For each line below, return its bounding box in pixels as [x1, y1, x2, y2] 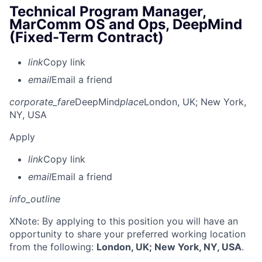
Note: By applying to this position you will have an [15, 215, 238, 227]
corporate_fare [9, 95, 75, 108]
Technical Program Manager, [9, 3, 206, 20]
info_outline [9, 192, 60, 205]
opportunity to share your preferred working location [9, 227, 246, 240]
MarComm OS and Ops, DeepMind [9, 16, 242, 33]
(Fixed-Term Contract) [9, 29, 164, 46]
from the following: [9, 240, 96, 253]
